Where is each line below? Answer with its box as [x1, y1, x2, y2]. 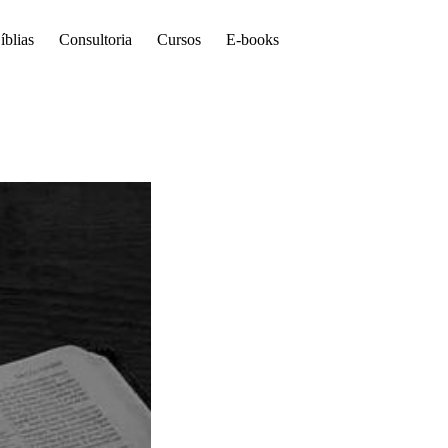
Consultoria [58, 31, 132, 48]
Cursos [156, 31, 201, 48]
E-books [225, 31, 279, 48]
